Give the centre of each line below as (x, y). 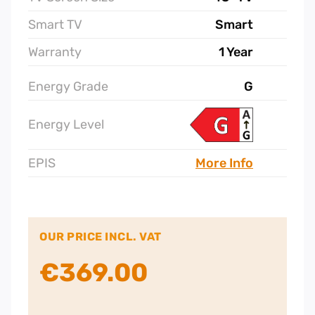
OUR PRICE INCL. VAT (101, 236)
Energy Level (66, 125)
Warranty (55, 52)
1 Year (236, 52)
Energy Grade (68, 86)
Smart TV (55, 24)
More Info (224, 163)
